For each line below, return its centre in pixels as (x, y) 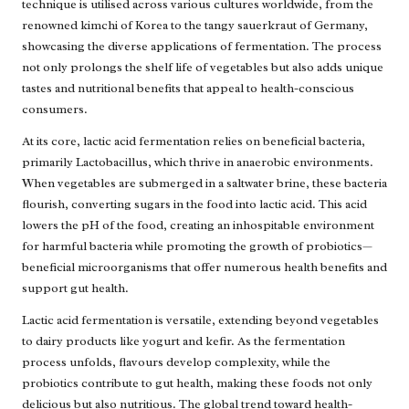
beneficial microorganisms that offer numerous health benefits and (204, 267)
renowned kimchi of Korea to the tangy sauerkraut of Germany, (195, 26)
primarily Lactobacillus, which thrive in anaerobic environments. (198, 163)
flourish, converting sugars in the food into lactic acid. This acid (194, 204)
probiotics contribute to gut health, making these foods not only (197, 383)
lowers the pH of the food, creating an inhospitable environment (198, 225)
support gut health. (75, 288)
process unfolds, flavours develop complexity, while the (176, 362)
